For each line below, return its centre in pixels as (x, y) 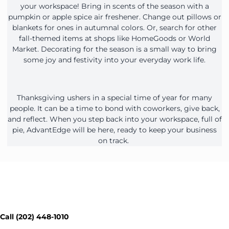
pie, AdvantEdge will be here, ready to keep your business (114, 130)
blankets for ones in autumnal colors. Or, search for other (114, 28)
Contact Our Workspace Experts (114, 190)
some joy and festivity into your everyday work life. (114, 60)
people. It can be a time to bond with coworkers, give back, (114, 109)
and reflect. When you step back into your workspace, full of (114, 119)
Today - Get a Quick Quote (114, 205)
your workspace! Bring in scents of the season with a (114, 6)
